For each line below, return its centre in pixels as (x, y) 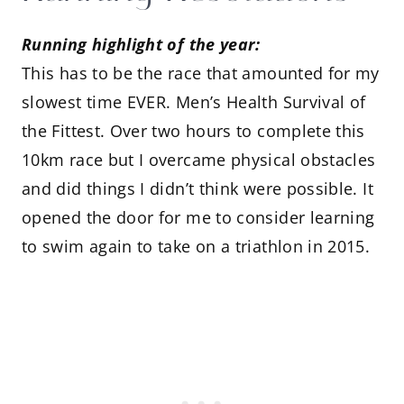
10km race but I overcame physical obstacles (199, 160)
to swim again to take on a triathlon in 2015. (196, 246)
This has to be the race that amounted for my (201, 73)
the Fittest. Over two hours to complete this (193, 131)
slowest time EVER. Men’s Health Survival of (194, 102)
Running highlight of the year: (144, 44)
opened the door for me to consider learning (198, 217)
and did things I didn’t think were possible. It (197, 188)
